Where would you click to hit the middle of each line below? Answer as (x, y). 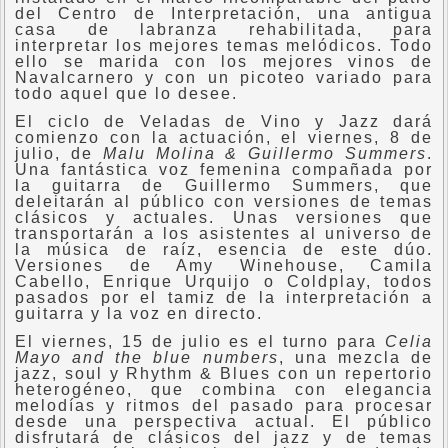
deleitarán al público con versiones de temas (224, 201)
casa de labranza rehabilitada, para (224, 29)
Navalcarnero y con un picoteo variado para (224, 77)
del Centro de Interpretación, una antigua (224, 13)
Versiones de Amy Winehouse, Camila (224, 265)
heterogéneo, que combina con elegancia (224, 389)
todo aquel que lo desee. (126, 93)
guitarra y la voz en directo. (139, 313)
